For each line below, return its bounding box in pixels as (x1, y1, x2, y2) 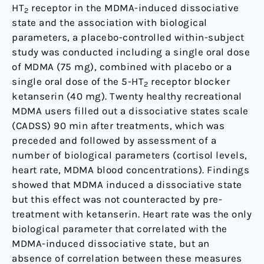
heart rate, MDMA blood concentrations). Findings (12, 164, 249, 176)
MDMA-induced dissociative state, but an (12, 237, 210, 250)
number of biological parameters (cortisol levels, (12, 149, 247, 161)
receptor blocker (148, 75, 230, 88)
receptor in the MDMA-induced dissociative (28, 2, 239, 14)
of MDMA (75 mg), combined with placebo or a (12, 61, 232, 73)
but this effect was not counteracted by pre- (12, 193, 222, 206)
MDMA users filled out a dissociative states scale (12, 105, 249, 117)
